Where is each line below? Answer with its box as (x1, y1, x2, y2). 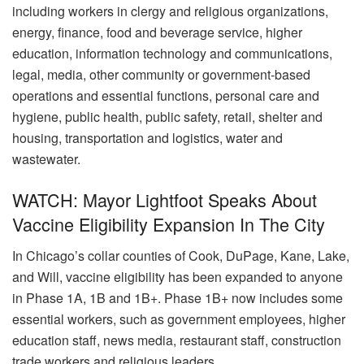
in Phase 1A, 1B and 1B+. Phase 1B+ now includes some (12, 288, 343, 307)
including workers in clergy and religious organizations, (12, 2, 328, 21)
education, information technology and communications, (12, 44, 332, 63)
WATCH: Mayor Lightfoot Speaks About (12, 186, 317, 212)
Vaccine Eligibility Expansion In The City (12, 210, 325, 236)
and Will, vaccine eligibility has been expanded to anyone (12, 266, 343, 286)
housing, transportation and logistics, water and (12, 128, 283, 148)
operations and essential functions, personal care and (12, 86, 319, 106)
